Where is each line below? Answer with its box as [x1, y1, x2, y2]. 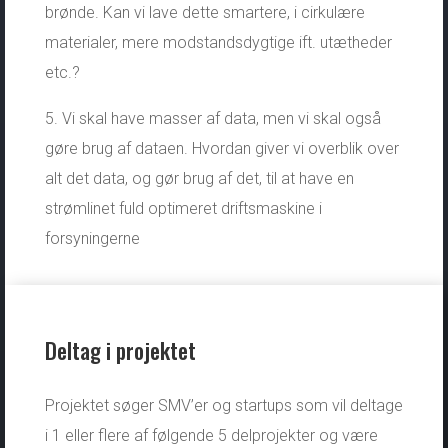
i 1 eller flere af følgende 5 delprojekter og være [44, 425, 378, 445]
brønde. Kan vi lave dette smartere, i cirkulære [44, 2, 365, 22]
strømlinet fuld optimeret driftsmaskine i [44, 198, 322, 218]
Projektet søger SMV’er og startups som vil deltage [44, 395, 403, 415]
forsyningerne [44, 228, 140, 248]
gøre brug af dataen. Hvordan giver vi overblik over [44, 138, 399, 158]
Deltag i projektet [44, 333, 196, 366]
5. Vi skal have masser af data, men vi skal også [44, 108, 381, 128]
